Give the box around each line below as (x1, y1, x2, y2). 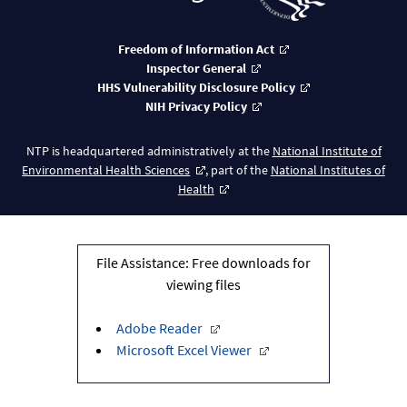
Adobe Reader (115, 319, 203, 338)
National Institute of (272, 143, 382, 160)
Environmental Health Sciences (22, 162, 191, 179)
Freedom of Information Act (117, 41, 274, 58)
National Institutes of (270, 162, 385, 179)
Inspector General (145, 60, 246, 77)
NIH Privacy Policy (144, 98, 247, 115)
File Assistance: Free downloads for (95, 253, 311, 273)
